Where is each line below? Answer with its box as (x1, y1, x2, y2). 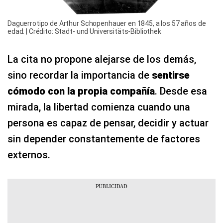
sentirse (152, 69, 190, 81)
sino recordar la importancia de (7, 69, 152, 81)
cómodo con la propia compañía (7, 85, 155, 97)
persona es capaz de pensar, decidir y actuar (7, 116, 209, 129)
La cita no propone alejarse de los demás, (7, 53, 196, 65)
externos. (7, 148, 50, 161)
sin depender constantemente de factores (7, 132, 200, 145)
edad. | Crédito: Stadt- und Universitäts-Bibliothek (7, 27, 161, 35)
